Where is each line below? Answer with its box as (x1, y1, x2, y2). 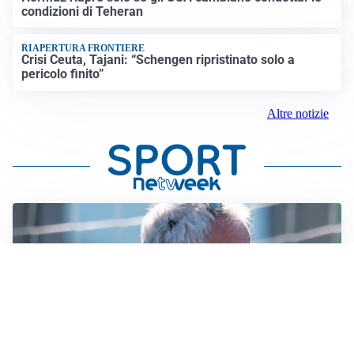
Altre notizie (267, 106, 329, 120)
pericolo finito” (21, 66, 105, 82)
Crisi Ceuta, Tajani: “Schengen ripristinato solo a (21, 52, 296, 68)
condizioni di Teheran (21, 3, 144, 19)
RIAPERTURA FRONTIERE (21, 43, 145, 55)
